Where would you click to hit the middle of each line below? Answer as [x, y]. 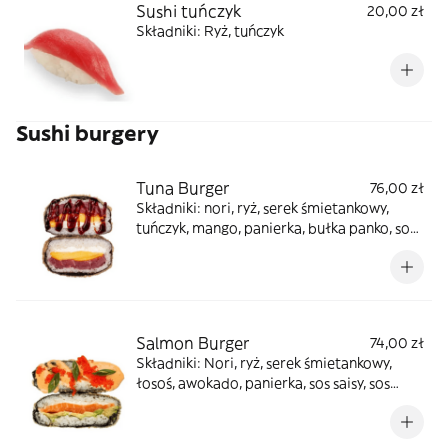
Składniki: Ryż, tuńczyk [210, 31]
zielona [160, 423]
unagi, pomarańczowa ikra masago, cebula [275, 403]
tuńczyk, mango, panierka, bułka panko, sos [276, 228]
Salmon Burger [192, 343]
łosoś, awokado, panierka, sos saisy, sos [263, 383]
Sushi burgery [87, 133]
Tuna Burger [182, 188]
